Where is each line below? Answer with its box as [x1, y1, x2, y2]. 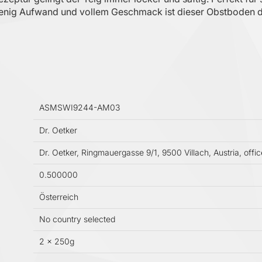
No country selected [39, 214, 115, 225]
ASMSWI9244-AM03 [39, 102, 120, 113]
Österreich [39, 192, 78, 202]
